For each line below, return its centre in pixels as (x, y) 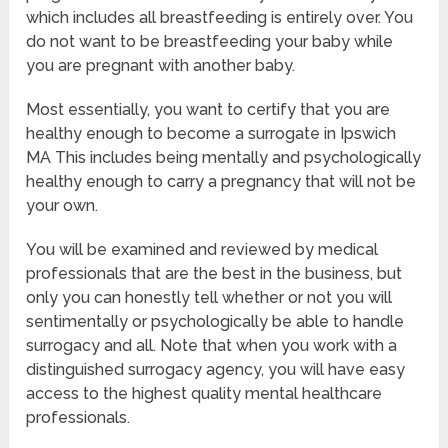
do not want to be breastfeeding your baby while (210, 42)
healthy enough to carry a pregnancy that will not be (221, 182)
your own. (62, 206)
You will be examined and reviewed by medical (202, 250)
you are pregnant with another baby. (161, 66)
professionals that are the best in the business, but (214, 274)
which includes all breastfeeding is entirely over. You (220, 18)
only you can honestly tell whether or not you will (209, 298)
